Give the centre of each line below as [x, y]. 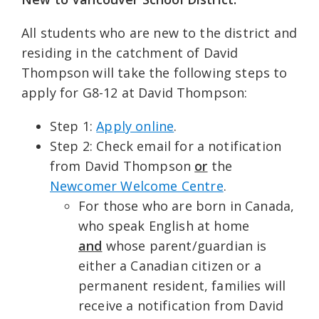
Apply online [135, 126]
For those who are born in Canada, [187, 206]
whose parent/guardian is [186, 246]
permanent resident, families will [182, 286]
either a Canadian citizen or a [170, 266]
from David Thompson [122, 166]
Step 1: [73, 126]
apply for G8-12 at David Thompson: [135, 93]
